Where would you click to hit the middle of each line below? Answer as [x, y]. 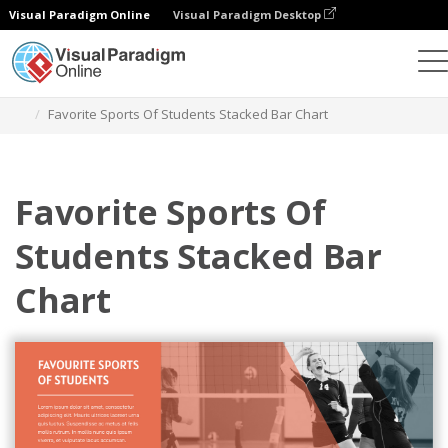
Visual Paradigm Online [79, 14]
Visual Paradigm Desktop [248, 14]
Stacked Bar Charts [270, 90]
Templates [159, 90]
